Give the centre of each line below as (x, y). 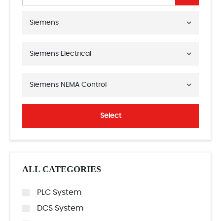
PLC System (59, 192)
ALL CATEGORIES (62, 169)
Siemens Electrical (60, 54)
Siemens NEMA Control (68, 85)
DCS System (60, 208)
